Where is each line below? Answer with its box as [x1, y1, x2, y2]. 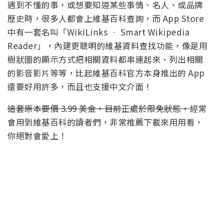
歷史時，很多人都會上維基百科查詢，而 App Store [7, 12, 204, 25]
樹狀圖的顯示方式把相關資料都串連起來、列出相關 [7, 53, 203, 66]
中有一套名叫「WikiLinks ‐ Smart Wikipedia [7, 26, 189, 38]
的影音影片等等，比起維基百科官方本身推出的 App [7, 67, 205, 79]
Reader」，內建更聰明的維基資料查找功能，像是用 [7, 39, 207, 52]
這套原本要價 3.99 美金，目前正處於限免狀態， [7, 102, 190, 115]
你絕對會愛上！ [7, 129, 67, 142]
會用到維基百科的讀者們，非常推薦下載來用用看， [7, 116, 203, 128]
